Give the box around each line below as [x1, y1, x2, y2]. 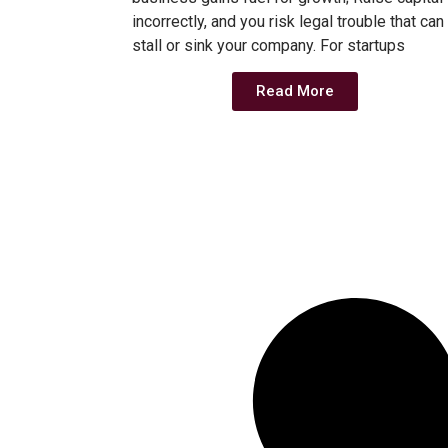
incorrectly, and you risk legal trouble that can [132, 11, 444, 31]
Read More [256, 82, 335, 101]
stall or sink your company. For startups [132, 35, 405, 55]
